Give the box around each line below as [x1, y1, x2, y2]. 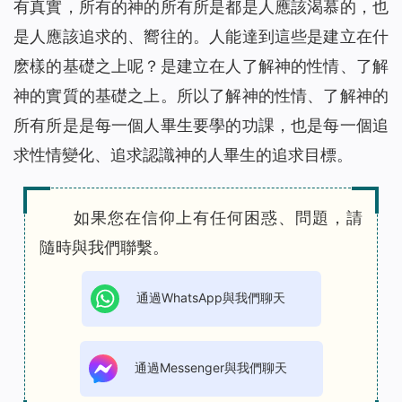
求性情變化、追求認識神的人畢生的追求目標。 [13, 145, 353, 165]
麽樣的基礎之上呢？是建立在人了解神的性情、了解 [13, 57, 389, 76]
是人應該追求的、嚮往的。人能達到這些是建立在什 [13, 27, 389, 47]
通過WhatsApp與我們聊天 [132, 290, 285, 305]
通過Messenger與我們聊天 [130, 360, 287, 375]
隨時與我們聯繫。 [39, 238, 169, 258]
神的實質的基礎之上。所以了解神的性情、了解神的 [13, 86, 389, 106]
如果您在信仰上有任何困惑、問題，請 [73, 208, 363, 228]
